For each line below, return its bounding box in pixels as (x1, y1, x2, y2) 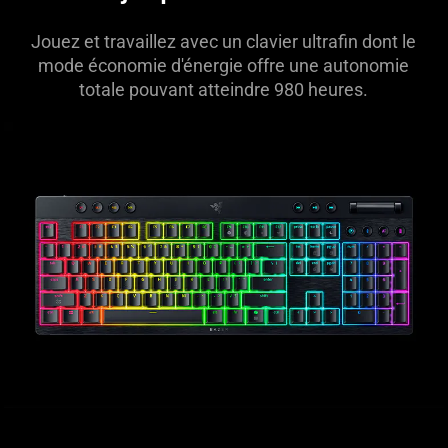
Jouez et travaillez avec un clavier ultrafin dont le (31, 30, 417, 52)
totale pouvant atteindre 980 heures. (79, 78, 369, 100)
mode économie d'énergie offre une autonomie (38, 54, 410, 76)
